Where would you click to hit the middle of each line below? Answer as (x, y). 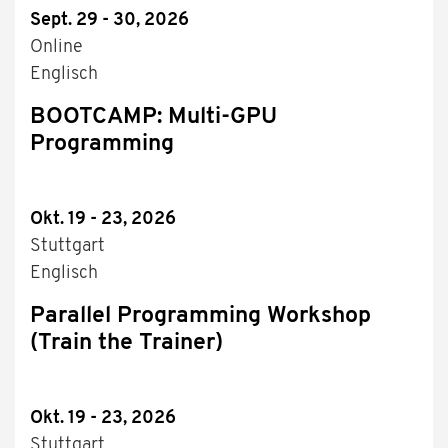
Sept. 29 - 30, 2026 (109, 21)
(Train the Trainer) (126, 344)
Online (56, 48)
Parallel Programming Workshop (200, 317)
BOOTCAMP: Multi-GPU (153, 118)
